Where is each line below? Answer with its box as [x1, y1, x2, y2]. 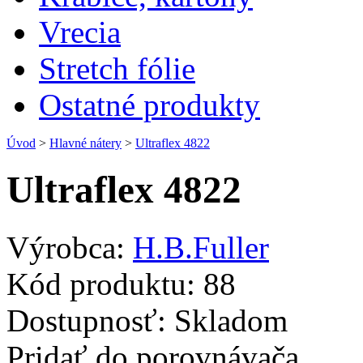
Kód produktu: [6, 266, 195, 301]
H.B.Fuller [133, 229, 269, 265]
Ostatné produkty [39, 88, 260, 122]
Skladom [166, 302, 288, 338]
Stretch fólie [39, 51, 195, 86]
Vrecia [39, 15, 121, 49]
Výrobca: [6, 229, 125, 265]
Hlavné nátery [49, 136, 122, 150]
